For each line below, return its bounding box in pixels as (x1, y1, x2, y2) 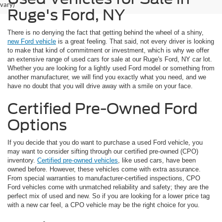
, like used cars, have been (118, 156, 196, 164)
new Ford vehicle (7, 37, 56, 45)
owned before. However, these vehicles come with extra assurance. (7, 165, 201, 173)
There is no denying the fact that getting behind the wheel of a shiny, (7, 28, 204, 36)
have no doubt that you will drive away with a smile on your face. (7, 82, 193, 90)
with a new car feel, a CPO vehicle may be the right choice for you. (7, 201, 200, 209)
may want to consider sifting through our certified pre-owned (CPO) (7, 147, 198, 155)
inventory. (7, 156, 37, 164)
